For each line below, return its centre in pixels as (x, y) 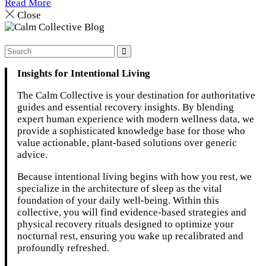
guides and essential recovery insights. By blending (126, 107)
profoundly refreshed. (64, 248)
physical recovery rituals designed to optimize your (126, 224)
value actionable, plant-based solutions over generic (127, 143)
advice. (33, 155)
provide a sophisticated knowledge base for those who (132, 131)
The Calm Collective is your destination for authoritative (137, 96)
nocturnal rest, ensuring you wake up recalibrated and (131, 236)
